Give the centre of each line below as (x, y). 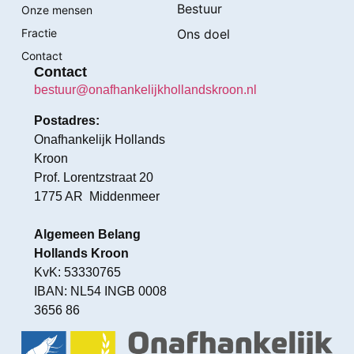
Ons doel (203, 34)
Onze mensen (56, 10)
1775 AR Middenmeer (96, 196)
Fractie (39, 33)
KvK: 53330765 (77, 272)
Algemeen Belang (87, 234)
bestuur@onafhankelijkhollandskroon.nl (145, 90)
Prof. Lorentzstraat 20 (93, 177)
